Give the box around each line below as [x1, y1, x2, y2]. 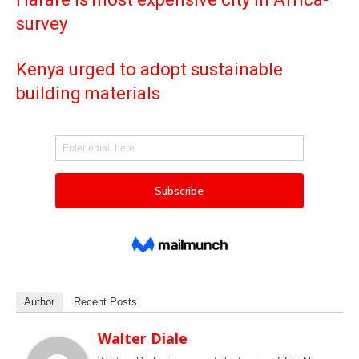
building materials [16, 83, 160, 104]
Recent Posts [74, 296, 137, 309]
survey [16, 14, 67, 34]
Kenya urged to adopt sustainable [16, 59, 283, 80]
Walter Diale [98, 329, 188, 349]
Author [24, 296, 54, 309]
